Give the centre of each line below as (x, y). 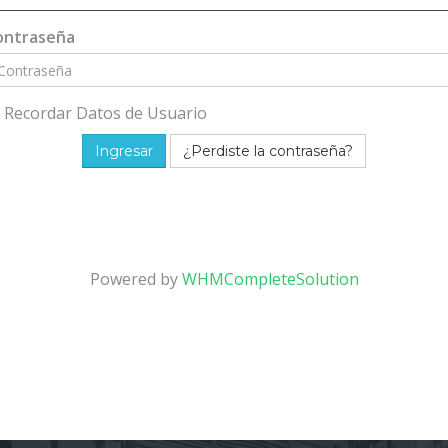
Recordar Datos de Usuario (105, 113)
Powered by (135, 279)
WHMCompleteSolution (270, 279)
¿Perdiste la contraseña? (268, 151)
